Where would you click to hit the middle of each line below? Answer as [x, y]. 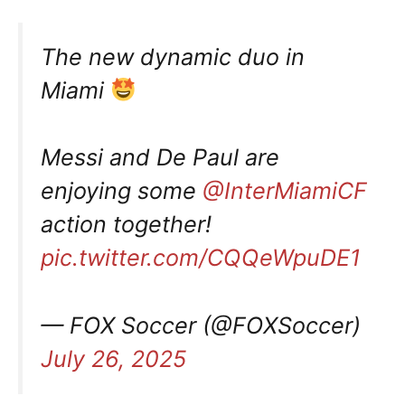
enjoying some [122, 191]
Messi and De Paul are [160, 157]
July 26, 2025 [113, 358]
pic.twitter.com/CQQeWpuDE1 [201, 258]
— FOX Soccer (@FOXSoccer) [201, 325]
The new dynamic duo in [173, 57]
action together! [126, 224]
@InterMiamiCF [285, 191]
